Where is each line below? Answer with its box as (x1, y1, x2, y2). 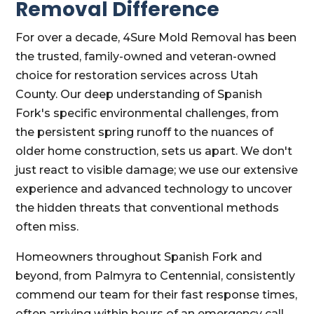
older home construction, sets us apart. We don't (15, 144, 293, 158)
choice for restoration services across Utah (15, 69, 259, 82)
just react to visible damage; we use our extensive (15, 163, 299, 177)
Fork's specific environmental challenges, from (15, 107, 280, 120)
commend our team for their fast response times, (15, 288, 298, 301)
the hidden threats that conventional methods (15, 201, 280, 214)
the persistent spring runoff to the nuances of (15, 125, 274, 139)
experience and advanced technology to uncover (15, 182, 293, 196)
